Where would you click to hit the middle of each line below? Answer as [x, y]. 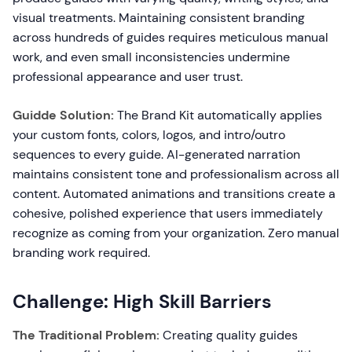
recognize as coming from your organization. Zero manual [176, 233]
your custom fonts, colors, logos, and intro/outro [149, 135]
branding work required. [81, 253]
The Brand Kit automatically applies [218, 115]
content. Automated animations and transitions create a [174, 194]
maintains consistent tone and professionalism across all [176, 174]
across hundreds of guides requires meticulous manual [170, 38]
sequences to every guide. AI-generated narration [156, 155]
